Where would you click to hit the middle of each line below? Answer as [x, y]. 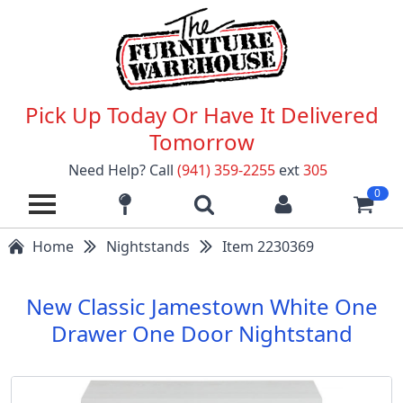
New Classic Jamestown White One [201, 306]
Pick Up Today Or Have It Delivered [201, 114]
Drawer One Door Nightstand [201, 333]
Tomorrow [201, 141]
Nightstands [148, 246]
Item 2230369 [268, 246]
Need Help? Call [121, 170]
